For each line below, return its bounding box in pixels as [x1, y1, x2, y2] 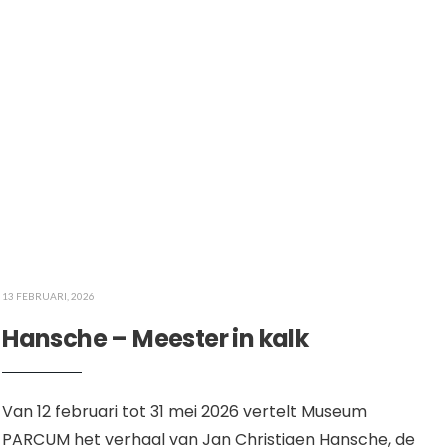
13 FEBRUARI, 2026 [2, 290, 96, 302]
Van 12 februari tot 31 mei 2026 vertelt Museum [2, 400, 368, 423]
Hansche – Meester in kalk [2, 322, 309, 355]
